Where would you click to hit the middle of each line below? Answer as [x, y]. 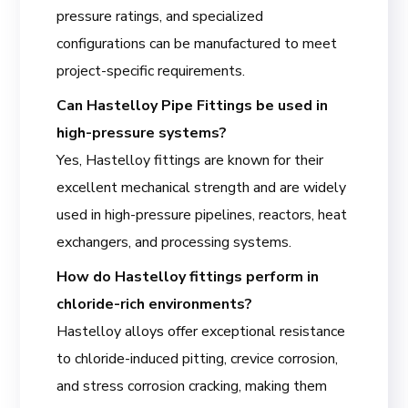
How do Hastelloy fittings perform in [188, 276]
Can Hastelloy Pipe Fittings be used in [193, 105]
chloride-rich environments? [155, 304]
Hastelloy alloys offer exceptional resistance [201, 331]
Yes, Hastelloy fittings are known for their [190, 160]
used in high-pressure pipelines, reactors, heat [202, 214]
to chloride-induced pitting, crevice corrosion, [198, 358]
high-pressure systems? [142, 133]
